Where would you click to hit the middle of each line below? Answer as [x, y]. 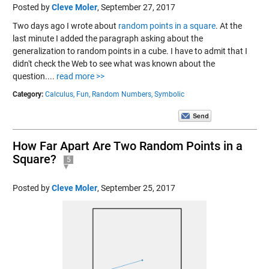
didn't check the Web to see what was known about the [113, 63]
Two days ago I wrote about [65, 26]
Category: [28, 94]
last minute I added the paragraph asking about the [107, 38]
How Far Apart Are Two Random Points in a [127, 146]
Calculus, [59, 94]
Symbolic [169, 94]
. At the [228, 26]
